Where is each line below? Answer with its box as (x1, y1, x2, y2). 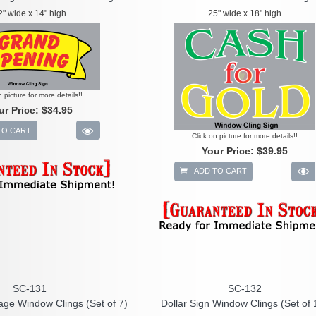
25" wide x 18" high (207, 8, 281, 18)
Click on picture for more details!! (191, 131, 298, 140)
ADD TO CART (191, 166, 247, 176)
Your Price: (201, 145, 257, 157)
